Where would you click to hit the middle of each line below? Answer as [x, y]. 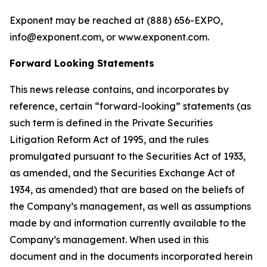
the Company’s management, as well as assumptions [130, 207]
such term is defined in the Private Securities [111, 123]
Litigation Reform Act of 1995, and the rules [109, 140]
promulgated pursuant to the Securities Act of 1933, [128, 156]
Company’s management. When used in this [109, 240]
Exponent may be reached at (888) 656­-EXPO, [116, 21]
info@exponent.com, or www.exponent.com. [109, 37]
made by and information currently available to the [128, 223]
